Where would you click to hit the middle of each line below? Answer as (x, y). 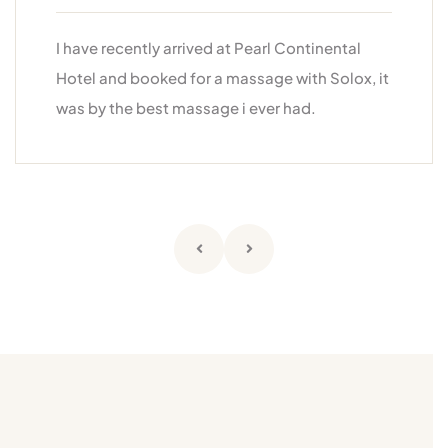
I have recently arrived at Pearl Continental (208, 48)
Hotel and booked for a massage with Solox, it (222, 78)
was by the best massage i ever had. (186, 108)
